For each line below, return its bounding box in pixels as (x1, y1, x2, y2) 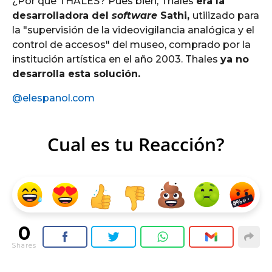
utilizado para (192, 9, 259, 21)
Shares (12, 241, 37, 250)
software (112, 9, 160, 21)
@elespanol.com (12, 92, 95, 104)
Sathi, (160, 9, 192, 21)
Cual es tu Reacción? (47, 132, 225, 157)
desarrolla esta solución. (12, 67, 140, 80)
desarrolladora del (12, 9, 112, 21)
